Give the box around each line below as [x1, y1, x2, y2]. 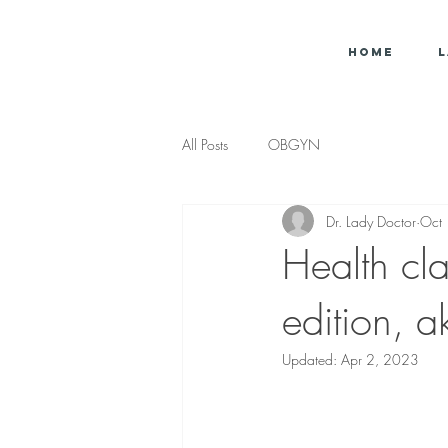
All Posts [182, 134, 228, 154]
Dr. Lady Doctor [326, 211, 416, 231]
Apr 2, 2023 [341, 350, 419, 369]
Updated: [282, 350, 341, 369]
